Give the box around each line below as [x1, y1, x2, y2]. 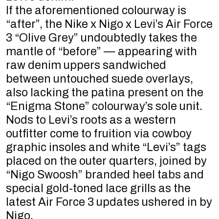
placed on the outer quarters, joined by [6, 154, 207, 168]
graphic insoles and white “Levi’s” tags [6, 141, 206, 154]
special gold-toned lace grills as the [6, 182, 191, 195]
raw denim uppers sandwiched [6, 59, 166, 72]
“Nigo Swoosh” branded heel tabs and [6, 168, 204, 181]
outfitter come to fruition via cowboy [6, 127, 192, 140]
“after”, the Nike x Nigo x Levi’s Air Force [6, 18, 213, 31]
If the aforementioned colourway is [6, 4, 186, 17]
